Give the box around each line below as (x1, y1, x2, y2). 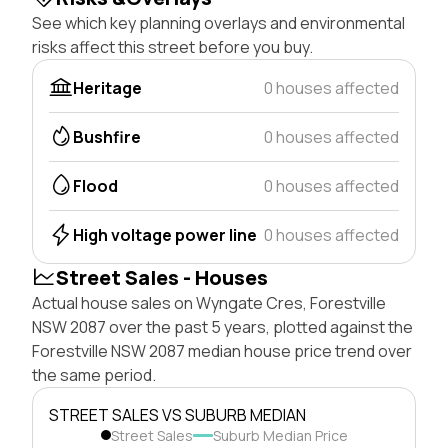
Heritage (73, 76, 142, 99)
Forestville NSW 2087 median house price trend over (32, 339, 412, 362)
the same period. (32, 363, 156, 386)
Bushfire (73, 125, 141, 148)
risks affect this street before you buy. (32, 35, 313, 58)
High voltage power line (73, 223, 257, 246)
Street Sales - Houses (56, 263, 268, 291)
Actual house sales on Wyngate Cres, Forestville (32, 291, 386, 314)
